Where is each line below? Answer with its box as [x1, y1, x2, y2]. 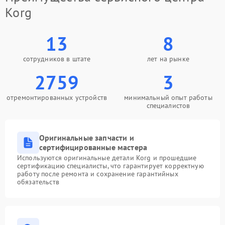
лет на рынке [147, 54, 189, 63]
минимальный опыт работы [124, 93, 212, 102]
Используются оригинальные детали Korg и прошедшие [17, 153, 197, 162]
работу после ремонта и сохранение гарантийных [17, 169, 178, 178]
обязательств [17, 177, 59, 186]
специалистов [146, 101, 190, 110]
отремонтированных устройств [6, 93, 107, 102]
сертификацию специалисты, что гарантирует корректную [17, 161, 204, 170]
